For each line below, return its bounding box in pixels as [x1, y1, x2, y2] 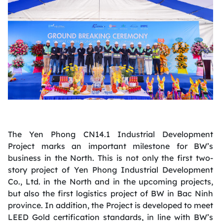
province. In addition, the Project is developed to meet [8, 200, 213, 210]
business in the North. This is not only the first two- [8, 152, 213, 163]
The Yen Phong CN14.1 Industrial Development [8, 129, 213, 139]
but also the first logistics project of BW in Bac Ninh [8, 188, 213, 198]
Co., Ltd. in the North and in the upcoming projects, [8, 176, 213, 186]
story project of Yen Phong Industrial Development [8, 164, 213, 175]
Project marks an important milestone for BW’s [8, 141, 213, 151]
